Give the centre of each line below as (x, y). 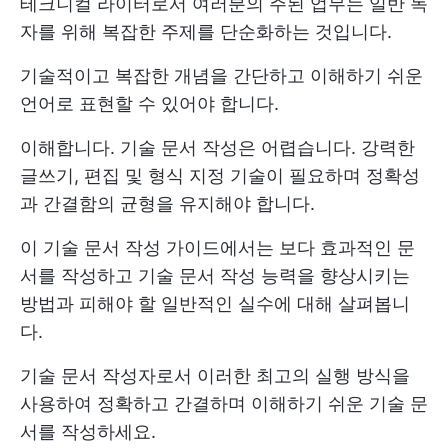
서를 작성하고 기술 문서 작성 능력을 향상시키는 (215, 275)
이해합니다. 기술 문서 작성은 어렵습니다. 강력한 (217, 147)
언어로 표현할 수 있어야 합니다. (149, 103)
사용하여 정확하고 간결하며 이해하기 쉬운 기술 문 (224, 403)
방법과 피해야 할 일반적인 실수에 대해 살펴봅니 (215, 303)
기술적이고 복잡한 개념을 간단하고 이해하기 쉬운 (221, 75)
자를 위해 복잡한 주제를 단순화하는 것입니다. (206, 31)
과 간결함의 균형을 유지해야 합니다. (167, 203)
